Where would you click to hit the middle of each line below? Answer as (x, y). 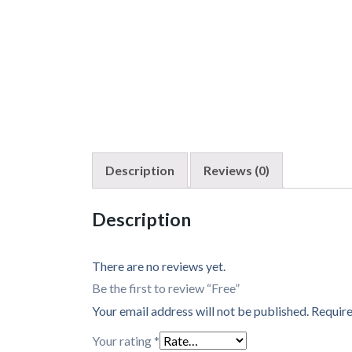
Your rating (123, 341)
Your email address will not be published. (200, 311)
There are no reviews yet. (159, 266)
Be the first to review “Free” (166, 288)
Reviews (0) (236, 170)
